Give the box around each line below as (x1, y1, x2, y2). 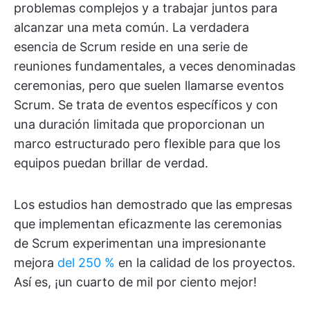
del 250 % (57, 255, 115, 270)
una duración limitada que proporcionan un (14, 117, 265, 131)
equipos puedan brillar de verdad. (14, 156, 208, 170)
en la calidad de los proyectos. (115, 255, 295, 270)
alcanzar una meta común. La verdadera (14, 20, 249, 35)
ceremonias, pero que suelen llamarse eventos (14, 78, 284, 93)
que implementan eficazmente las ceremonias (14, 217, 282, 231)
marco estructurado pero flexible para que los (14, 136, 280, 151)
